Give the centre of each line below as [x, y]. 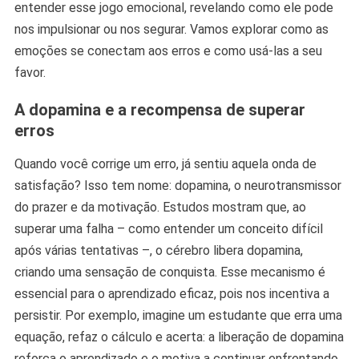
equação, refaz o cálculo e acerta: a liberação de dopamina [179, 337]
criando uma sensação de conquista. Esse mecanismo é [169, 272]
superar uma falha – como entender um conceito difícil [168, 229]
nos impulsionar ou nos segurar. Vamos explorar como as [171, 30]
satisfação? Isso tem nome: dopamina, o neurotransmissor [177, 186]
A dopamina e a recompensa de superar [159, 110]
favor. [30, 73]
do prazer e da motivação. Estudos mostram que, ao [160, 208]
